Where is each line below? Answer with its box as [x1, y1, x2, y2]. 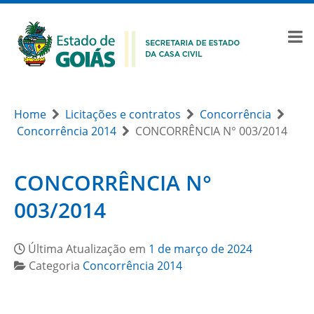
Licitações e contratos [65, 107, 181, 122]
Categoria [29, 258, 83, 273]
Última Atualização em [28, 241, 149, 257]
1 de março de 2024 [149, 241, 252, 257]
